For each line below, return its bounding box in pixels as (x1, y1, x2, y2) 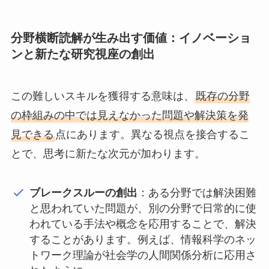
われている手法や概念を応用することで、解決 (29, 217, 257, 230)
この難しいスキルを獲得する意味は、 (10, 89, 195, 102)
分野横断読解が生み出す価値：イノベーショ (10, 31, 251, 45)
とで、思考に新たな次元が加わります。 (10, 147, 205, 160)
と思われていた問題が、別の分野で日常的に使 (29, 202, 257, 214)
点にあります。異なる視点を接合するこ (55, 128, 250, 141)
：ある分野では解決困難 (138, 186, 257, 199)
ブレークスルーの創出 (29, 186, 138, 199)
